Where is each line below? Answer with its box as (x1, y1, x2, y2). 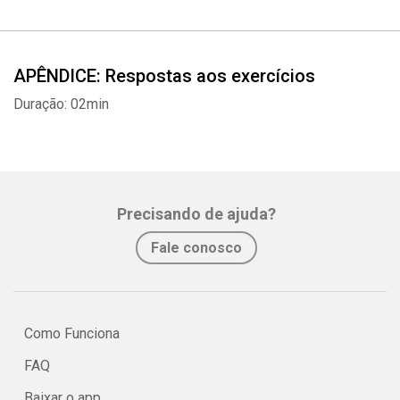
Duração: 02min (13, 96, 109, 112)
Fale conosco (151, 239, 242, 256)
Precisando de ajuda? (117, 204, 276, 223)
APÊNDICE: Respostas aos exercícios (13, 65, 315, 87)
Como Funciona (24, 325, 120, 342)
